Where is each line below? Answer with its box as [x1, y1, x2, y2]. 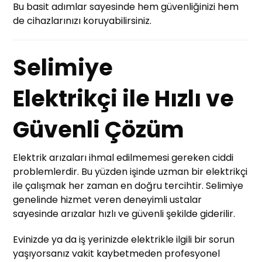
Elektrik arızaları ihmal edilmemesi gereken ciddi [13, 150, 234, 164]
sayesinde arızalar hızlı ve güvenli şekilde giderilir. [13, 206, 236, 220]
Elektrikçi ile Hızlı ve [13, 82, 235, 114]
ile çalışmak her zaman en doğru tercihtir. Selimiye [13, 178, 244, 192]
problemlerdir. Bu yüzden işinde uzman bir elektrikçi [13, 164, 248, 178]
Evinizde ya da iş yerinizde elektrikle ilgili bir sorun [13, 232, 235, 246]
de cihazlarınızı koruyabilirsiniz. [13, 13, 152, 27]
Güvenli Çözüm [13, 113, 185, 145]
